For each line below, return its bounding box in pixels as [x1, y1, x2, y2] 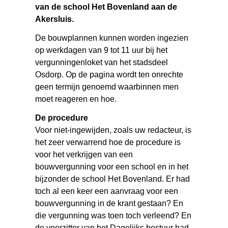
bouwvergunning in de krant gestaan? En [35, 199, 184, 208]
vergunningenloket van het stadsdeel [35, 58, 168, 67]
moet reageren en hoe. [35, 95, 117, 104]
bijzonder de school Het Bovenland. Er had [35, 175, 190, 184]
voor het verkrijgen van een [35, 150, 133, 159]
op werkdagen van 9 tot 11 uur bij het [35, 46, 168, 55]
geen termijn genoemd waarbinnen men [35, 82, 179, 92]
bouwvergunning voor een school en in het [35, 162, 189, 172]
